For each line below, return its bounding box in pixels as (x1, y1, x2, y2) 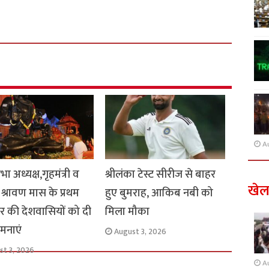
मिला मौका (104, 202, 150, 221)
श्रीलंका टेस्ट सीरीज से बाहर (104, 165, 216, 184)
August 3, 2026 (113, 225, 166, 238)
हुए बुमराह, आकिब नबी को (104, 183, 213, 202)
